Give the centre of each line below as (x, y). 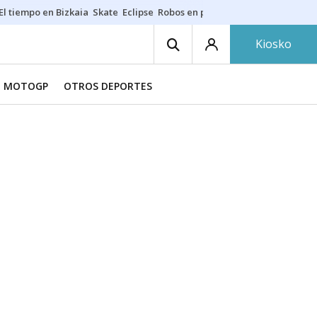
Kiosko (273, 44)
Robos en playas (194, 12)
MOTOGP (26, 86)
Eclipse (138, 12)
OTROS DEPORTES (108, 86)
